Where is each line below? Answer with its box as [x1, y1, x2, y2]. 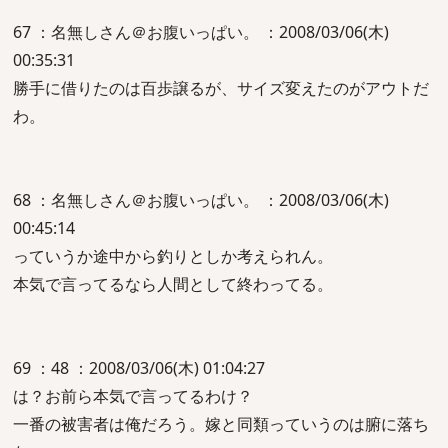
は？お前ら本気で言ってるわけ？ [13, 385, 253, 407]
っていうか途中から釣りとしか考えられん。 [13, 245, 333, 267]
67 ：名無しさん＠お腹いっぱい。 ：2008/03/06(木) [13, 21, 389, 43]
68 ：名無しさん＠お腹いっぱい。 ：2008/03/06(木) [13, 189, 389, 211]
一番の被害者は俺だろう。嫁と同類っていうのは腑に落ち [13, 413, 429, 435]
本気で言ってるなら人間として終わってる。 [13, 273, 333, 295]
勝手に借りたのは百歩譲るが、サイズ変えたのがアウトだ [13, 77, 429, 99]
